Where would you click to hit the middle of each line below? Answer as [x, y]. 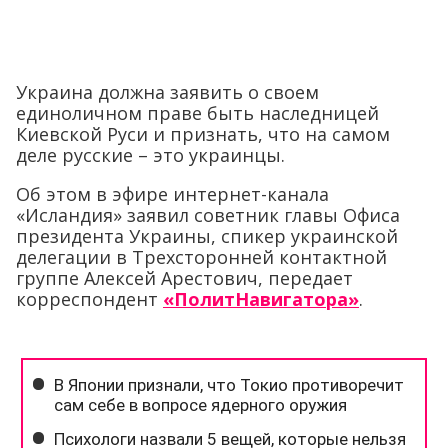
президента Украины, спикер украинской [207, 236]
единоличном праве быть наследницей [197, 113]
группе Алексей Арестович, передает [184, 278]
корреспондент [89, 299]
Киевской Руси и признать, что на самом [203, 134]
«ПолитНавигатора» [261, 299]
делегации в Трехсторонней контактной [201, 257]
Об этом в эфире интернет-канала [172, 194]
